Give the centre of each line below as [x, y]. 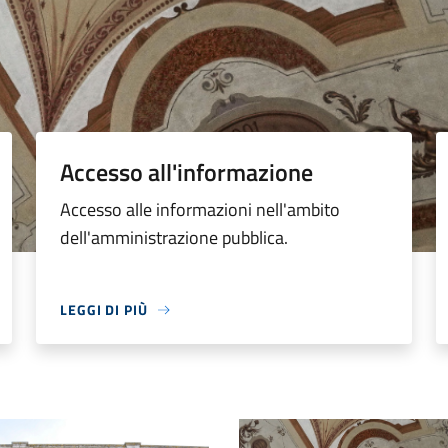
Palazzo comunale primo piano [340, 430]
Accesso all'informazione [186, 172]
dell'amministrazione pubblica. [174, 237]
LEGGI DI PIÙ [104, 309]
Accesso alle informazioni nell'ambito [200, 209]
